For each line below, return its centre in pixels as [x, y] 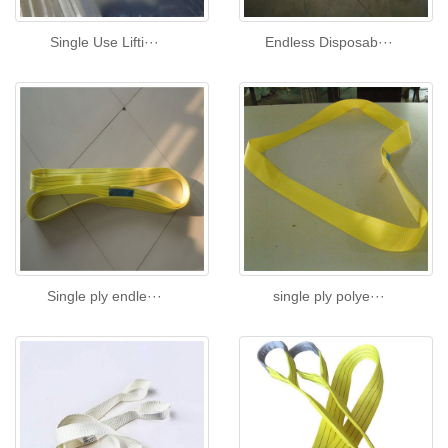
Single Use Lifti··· [104, 42]
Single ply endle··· [104, 296]
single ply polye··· [328, 296]
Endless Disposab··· [328, 42]
